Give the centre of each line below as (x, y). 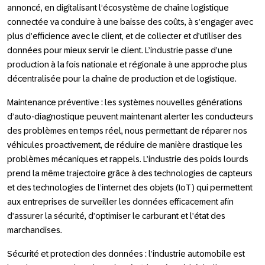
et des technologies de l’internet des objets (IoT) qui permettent (130, 187)
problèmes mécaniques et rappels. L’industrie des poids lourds (128, 159)
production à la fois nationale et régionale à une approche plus (127, 64)
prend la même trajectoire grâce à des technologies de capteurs (130, 173)
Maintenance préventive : (56, 102)
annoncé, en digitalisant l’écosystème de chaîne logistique (118, 7)
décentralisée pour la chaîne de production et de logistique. (122, 78)
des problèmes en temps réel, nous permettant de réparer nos (127, 130)
